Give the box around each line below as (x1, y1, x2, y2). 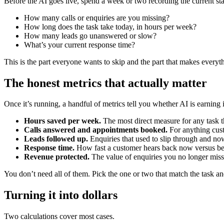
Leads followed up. (24, 134, 88, 143)
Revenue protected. (24, 152, 89, 161)
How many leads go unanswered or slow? (24, 31, 156, 40)
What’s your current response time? (24, 40, 135, 49)
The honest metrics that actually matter (4, 76, 207, 89)
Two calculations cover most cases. (4, 212, 114, 221)
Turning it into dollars (4, 188, 117, 202)
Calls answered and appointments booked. (24, 125, 167, 134)
